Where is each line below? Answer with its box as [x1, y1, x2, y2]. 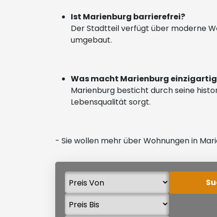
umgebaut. [71, 34, 114, 46]
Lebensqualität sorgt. [71, 96, 153, 108]
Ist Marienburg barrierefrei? [71, 11, 186, 22]
